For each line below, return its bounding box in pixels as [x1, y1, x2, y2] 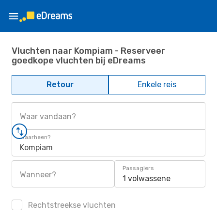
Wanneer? [20, 170, 56, 179]
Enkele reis [138, 80, 176, 89]
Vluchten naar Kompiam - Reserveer [12, 45, 165, 56]
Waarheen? [20, 134, 50, 140]
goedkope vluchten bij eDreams [12, 55, 146, 66]
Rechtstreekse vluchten [26, 201, 116, 210]
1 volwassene [123, 174, 170, 183]
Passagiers [123, 165, 154, 171]
